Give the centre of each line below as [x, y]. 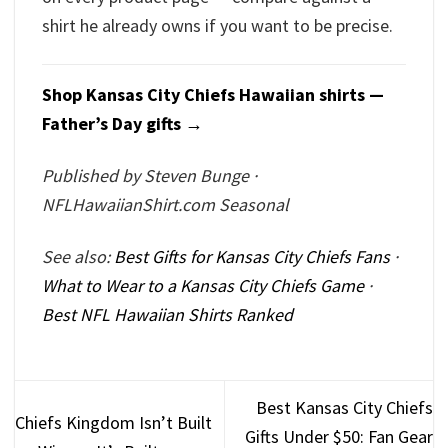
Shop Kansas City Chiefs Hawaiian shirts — [213, 94]
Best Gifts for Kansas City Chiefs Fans [252, 257]
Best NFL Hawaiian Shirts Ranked [167, 315]
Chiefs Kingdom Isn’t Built [113, 422]
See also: [78, 257]
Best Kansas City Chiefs [344, 408]
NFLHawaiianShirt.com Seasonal [165, 205]
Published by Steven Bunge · [149, 176]
